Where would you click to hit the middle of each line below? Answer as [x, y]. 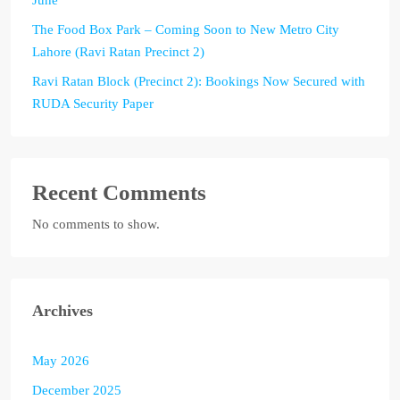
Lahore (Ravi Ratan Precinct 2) [118, 51]
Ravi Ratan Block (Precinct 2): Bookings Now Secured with [199, 81]
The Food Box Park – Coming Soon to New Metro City [186, 29]
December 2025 [77, 390]
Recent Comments [119, 192]
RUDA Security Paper [93, 103]
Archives [62, 310]
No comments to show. [96, 224]
